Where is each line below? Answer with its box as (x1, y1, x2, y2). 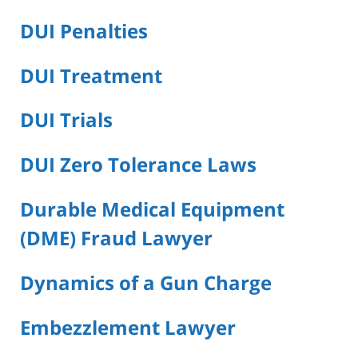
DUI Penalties (20, 17, 148, 44)
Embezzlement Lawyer (20, 314, 236, 341)
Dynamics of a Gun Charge (20, 269, 272, 296)
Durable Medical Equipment (20, 196, 284, 223)
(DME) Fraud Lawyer (20, 225, 213, 252)
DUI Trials (20, 106, 113, 133)
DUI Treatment (20, 62, 162, 89)
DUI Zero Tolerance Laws (20, 151, 257, 178)
